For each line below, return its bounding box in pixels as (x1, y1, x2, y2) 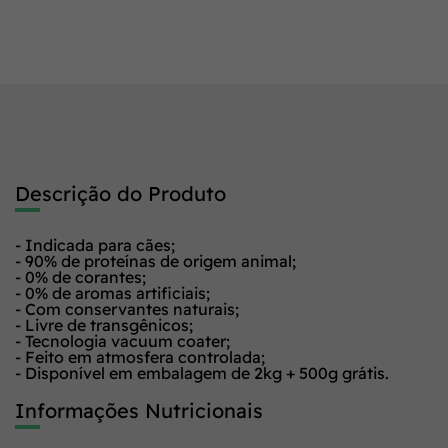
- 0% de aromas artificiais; (15, 283, 210, 303)
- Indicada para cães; (15, 235, 175, 255)
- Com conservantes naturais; (15, 299, 239, 319)
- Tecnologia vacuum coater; (15, 331, 230, 351)
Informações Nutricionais (15, 398, 263, 423)
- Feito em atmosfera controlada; (15, 347, 265, 367)
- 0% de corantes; (15, 267, 146, 287)
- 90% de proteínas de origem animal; (15, 251, 296, 271)
